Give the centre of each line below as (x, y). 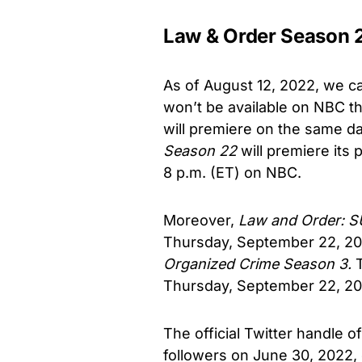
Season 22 (202, 150)
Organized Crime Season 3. (259, 263)
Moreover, (201, 220)
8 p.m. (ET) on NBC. (232, 172)
